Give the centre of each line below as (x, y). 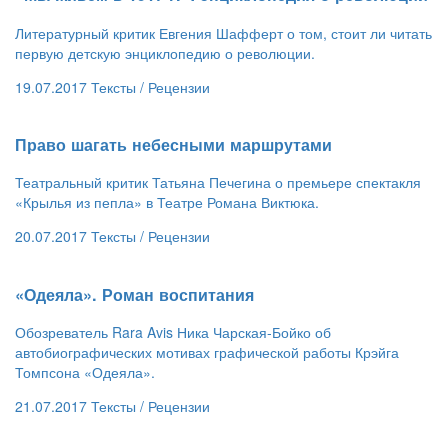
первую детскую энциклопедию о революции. (165, 52)
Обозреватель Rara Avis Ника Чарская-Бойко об (173, 332)
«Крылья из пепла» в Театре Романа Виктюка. (167, 202)
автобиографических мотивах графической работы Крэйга (207, 352)
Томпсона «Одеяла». (85, 372)
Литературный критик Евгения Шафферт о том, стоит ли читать (223, 32)
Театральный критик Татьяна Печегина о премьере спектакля (218, 182)
